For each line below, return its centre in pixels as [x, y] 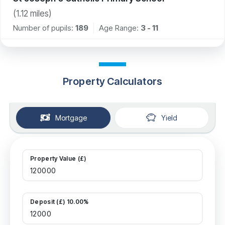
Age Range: [120, 28]
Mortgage [71, 118]
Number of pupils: [43, 28]
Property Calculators [113, 81]
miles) [40, 13]
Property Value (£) [58, 158]
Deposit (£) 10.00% [60, 201]
